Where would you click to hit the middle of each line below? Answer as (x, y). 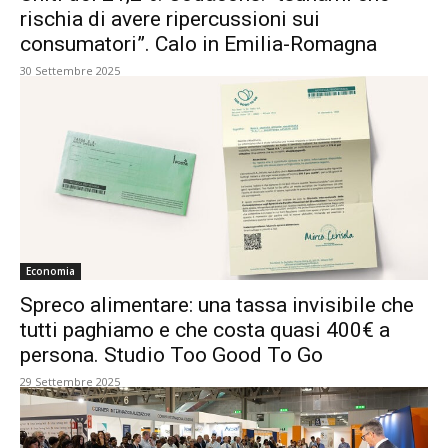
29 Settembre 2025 (70, 381)
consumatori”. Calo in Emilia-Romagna (198, 44)
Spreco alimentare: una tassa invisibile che (217, 305)
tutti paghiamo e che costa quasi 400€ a (205, 330)
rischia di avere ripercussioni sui (170, 19)
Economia (50, 271)
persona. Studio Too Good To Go (171, 355)
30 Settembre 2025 (70, 70)
